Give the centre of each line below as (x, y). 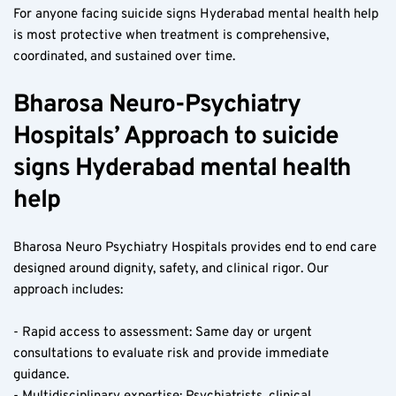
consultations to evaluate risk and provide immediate (171, 354)
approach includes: (68, 290)
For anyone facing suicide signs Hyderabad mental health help (196, 14)
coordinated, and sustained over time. (124, 57)
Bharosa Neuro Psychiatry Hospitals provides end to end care (195, 247)
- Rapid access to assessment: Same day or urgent (163, 332)
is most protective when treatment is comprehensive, (171, 35)
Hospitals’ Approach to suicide (176, 137)
